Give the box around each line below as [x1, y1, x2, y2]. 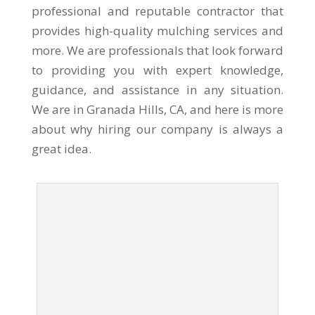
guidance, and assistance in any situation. [31, 82, 284, 98]
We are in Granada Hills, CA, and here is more [31, 101, 284, 117]
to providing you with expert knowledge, [31, 62, 284, 78]
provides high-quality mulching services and [31, 22, 284, 39]
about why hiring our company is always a [31, 121, 284, 137]
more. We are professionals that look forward [31, 42, 284, 58]
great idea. [31, 141, 91, 157]
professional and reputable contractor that [31, 3, 284, 19]
